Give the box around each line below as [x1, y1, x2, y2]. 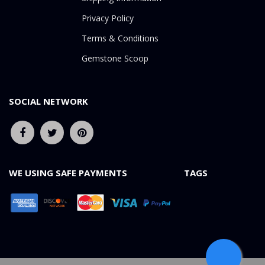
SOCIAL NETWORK [9, 95, 88, 107]
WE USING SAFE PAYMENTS [9, 167, 127, 179]
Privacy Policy [82, 12, 134, 24]
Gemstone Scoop [82, 53, 148, 64]
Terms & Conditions [82, 33, 159, 44]
